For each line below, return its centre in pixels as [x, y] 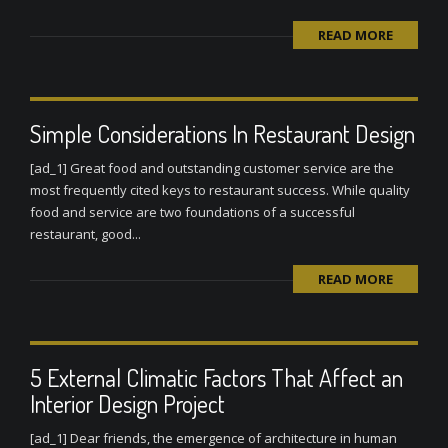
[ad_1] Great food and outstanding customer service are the [212, 168]
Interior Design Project [127, 403]
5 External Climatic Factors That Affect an [216, 377]
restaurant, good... [85, 234]
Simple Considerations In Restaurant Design [222, 133]
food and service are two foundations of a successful [192, 212]
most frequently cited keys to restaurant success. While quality [220, 190]
